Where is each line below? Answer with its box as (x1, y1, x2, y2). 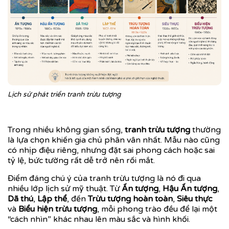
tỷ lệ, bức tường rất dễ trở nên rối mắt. (8, 155, 155, 166)
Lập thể (37, 193, 67, 204)
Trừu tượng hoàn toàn (88, 193, 173, 204)
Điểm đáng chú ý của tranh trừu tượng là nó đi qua (8, 173, 201, 184)
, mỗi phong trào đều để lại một (97, 203, 217, 214)
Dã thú (8, 193, 33, 204)
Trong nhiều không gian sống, (8, 124, 125, 135)
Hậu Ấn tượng (163, 183, 217, 194)
